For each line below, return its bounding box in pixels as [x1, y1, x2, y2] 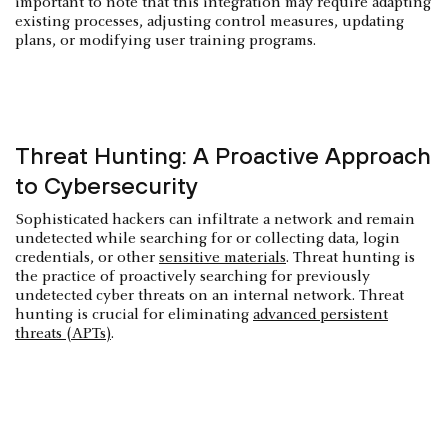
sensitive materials [159, 249, 286, 266]
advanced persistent [253, 306, 388, 323]
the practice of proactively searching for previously [15, 268, 370, 285]
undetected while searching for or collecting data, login [15, 230, 400, 247]
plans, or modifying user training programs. [15, 32, 316, 49]
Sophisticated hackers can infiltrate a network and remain [15, 211, 415, 228]
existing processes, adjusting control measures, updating [15, 13, 404, 30]
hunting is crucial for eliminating [15, 306, 253, 323]
